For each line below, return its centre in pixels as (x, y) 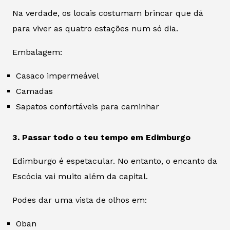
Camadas (34, 91)
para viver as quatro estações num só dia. (95, 28)
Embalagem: (37, 52)
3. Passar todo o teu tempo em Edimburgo (101, 137)
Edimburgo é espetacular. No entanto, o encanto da (115, 161)
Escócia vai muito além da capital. (80, 176)
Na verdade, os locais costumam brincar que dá (108, 13)
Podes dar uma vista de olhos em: (80, 200)
